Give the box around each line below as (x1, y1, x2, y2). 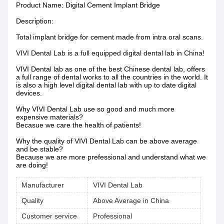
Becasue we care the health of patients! (16, 121, 141, 129)
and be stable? (16, 145, 63, 153)
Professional (93, 212, 132, 220)
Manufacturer (21, 181, 64, 189)
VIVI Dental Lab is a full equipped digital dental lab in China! (16, 49, 206, 57)
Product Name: (16, 1, 65, 9)
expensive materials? (16, 113, 83, 121)
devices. (16, 89, 44, 97)
